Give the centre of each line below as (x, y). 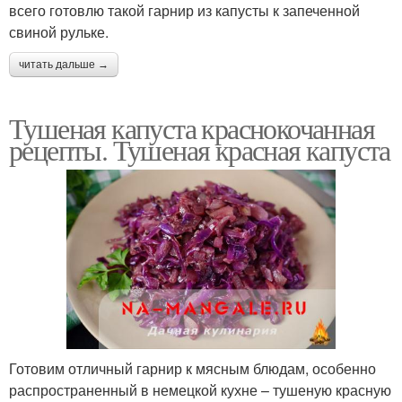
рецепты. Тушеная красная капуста (200, 149)
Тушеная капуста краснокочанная (192, 127)
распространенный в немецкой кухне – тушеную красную (200, 389)
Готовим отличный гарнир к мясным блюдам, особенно (192, 368)
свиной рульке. (59, 31)
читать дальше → (64, 64)
